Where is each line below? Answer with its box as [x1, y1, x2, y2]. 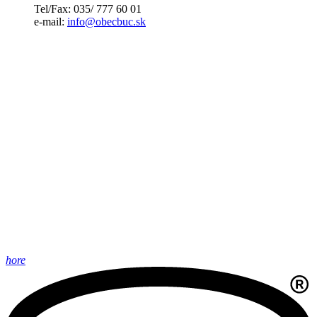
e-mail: [34, 16, 67, 28]
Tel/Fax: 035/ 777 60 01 [34, 3, 142, 16]
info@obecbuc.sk [67, 16, 146, 28]
